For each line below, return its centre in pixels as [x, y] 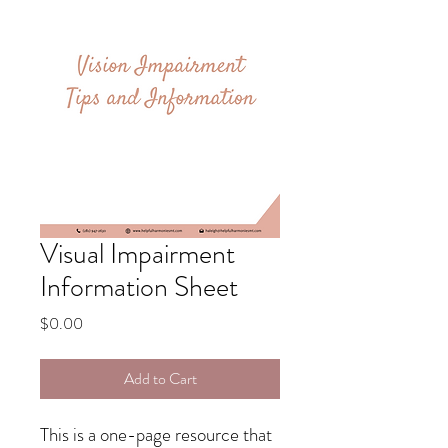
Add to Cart [160, 378]
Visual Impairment [137, 254]
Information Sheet [139, 287]
